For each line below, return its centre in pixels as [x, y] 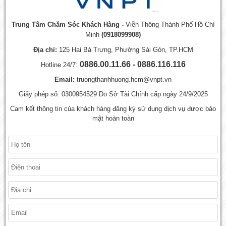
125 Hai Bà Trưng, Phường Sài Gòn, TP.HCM [125, 49]
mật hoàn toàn [113, 118]
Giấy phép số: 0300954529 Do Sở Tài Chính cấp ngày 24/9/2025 [113, 94]
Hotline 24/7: [59, 65]
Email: [65, 79]
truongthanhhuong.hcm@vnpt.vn [123, 79]
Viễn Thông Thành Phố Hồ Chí [170, 24]
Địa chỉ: [45, 49]
